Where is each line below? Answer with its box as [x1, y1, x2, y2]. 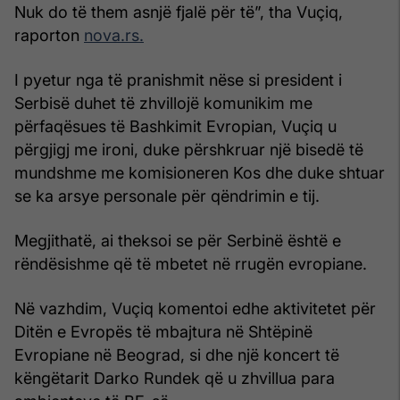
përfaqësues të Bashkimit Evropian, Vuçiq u [14, 116, 337, 136]
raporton [14, 25, 84, 45]
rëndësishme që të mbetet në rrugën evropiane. [14, 254, 367, 273]
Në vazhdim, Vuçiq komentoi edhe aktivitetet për [14, 298, 376, 318]
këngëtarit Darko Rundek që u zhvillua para [14, 368, 335, 387]
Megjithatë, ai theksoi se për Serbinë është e [14, 230, 341, 250]
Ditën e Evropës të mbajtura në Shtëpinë [14, 321, 312, 341]
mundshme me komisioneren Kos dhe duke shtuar [14, 162, 385, 182]
